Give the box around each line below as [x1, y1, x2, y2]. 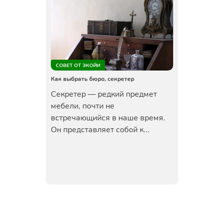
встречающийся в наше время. [50, 112, 165, 123]
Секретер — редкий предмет [50, 89, 157, 100]
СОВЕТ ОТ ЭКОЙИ [55, 62, 100, 69]
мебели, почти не [50, 101, 114, 111]
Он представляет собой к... [50, 124, 149, 135]
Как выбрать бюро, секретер [50, 75, 134, 83]
